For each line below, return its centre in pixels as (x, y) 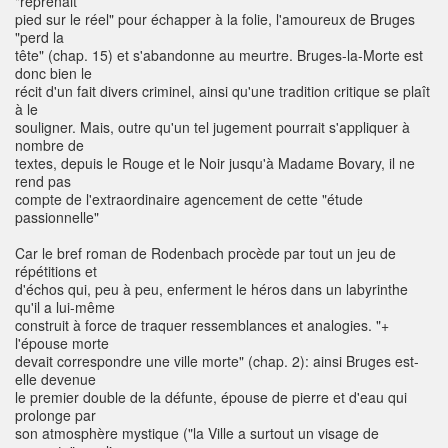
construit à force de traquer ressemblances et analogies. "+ (202, 325)
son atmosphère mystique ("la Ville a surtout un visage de (197, 433)
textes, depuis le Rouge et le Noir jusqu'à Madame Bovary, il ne (215, 163)
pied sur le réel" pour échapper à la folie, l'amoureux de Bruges (215, 19)
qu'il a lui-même (65, 307)
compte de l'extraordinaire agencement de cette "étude (189, 199)
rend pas (43, 181)
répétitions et (56, 271)
